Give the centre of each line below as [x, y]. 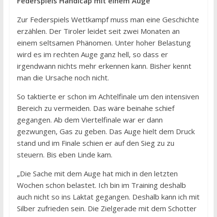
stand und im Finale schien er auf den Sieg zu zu [95, 143]
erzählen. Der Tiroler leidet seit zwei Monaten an [98, 31]
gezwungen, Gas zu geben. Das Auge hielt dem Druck [106, 132]
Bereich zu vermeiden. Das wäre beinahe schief [95, 108]
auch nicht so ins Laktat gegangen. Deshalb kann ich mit [108, 197]
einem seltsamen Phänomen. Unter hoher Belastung [104, 43]
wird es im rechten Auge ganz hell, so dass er [92, 54]
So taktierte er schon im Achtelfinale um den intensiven [108, 97]
